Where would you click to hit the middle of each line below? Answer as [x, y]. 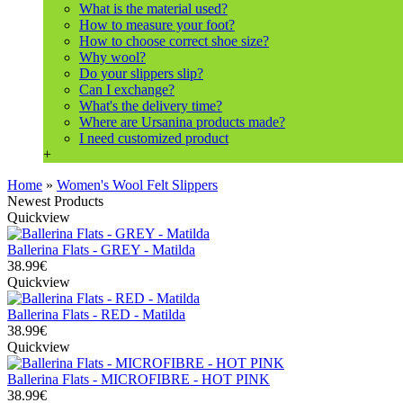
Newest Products [55, 201]
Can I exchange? [127, 90]
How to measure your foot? [157, 25]
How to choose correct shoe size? [174, 41]
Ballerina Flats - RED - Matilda [96, 315]
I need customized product [154, 139]
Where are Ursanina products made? [182, 122]
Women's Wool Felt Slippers [137, 185]
